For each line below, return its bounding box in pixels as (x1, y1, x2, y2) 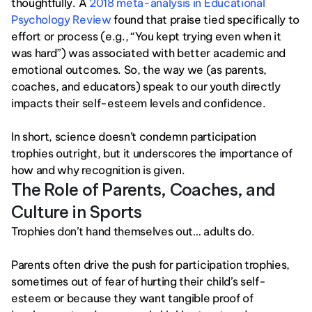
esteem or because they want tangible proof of (11, 291, 253, 305)
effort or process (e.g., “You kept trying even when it (11, 29, 281, 43)
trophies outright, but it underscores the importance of (11, 146, 292, 160)
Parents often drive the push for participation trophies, (11, 258, 290, 272)
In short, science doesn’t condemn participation (11, 130, 256, 143)
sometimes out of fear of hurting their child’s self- (11, 274, 266, 288)
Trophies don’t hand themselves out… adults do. (11, 224, 255, 238)
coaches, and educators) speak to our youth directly (11, 79, 281, 93)
